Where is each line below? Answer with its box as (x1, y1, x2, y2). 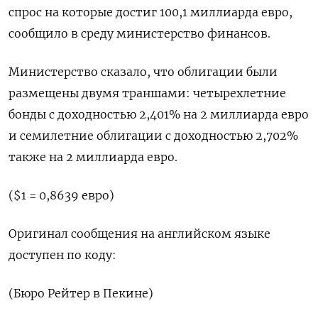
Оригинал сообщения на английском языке (9, 226, 270, 241)
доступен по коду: (9, 248, 116, 263)
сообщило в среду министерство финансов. (9, 26, 270, 41)
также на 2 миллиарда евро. (9, 150, 177, 165)
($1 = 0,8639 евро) (9, 188, 114, 203)
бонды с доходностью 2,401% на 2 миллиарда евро (9, 107, 309, 122)
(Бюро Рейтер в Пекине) (9, 286, 153, 301)
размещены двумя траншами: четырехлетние (9, 86, 286, 101)
